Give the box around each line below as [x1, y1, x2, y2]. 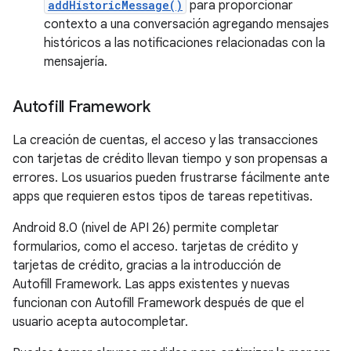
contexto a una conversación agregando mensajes [44, 16, 329, 32]
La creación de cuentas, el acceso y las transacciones [13, 132, 318, 148]
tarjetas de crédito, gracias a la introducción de [13, 258, 281, 273]
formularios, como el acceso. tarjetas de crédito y [13, 239, 298, 255]
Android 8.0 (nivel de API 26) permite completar [13, 220, 279, 236]
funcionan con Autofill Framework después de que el [13, 295, 304, 311]
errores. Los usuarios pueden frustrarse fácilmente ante [13, 170, 330, 186]
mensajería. [44, 54, 107, 70]
